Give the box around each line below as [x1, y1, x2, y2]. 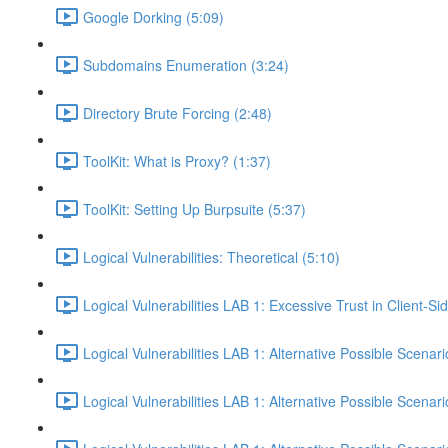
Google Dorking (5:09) [83, 6, 224, 27]
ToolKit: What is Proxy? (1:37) [83, 150, 271, 171]
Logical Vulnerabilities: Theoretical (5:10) [83, 246, 340, 267]
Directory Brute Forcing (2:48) [83, 102, 272, 123]
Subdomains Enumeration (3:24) [83, 54, 289, 75]
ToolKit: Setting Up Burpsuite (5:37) [83, 198, 306, 219]
